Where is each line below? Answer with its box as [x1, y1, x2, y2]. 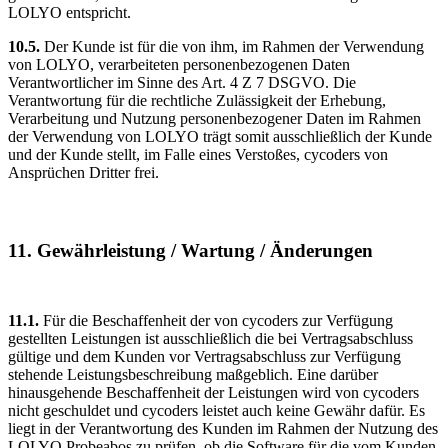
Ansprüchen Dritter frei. [8, 164, 159, 182]
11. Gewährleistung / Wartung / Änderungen [8, 239, 373, 261]
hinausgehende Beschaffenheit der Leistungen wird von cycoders [8, 383, 419, 401]
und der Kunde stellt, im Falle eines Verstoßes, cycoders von [8, 146, 388, 164]
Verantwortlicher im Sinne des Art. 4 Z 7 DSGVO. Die [8, 74, 356, 92]
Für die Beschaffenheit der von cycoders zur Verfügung [43, 311, 393, 329]
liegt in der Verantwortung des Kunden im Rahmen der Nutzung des [8, 419, 438, 437]
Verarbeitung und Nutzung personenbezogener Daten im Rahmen [8, 110, 421, 128]
